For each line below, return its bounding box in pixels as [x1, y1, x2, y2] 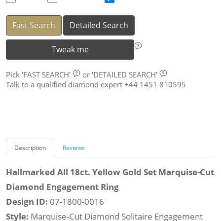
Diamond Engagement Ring [6, 181, 119, 193]
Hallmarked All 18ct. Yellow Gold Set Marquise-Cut [6, 166, 214, 178]
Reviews [63, 144, 85, 152]
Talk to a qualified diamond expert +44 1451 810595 [6, 79, 186, 90]
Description [14, 144, 46, 152]
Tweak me [51, 44, 89, 55]
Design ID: [6, 196, 50, 208]
